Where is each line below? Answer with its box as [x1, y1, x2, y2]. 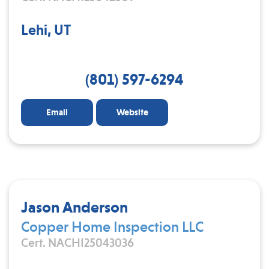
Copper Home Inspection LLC [21, 218, 204, 235]
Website [116, 106, 148, 118]
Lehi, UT [21, 21, 71, 38]
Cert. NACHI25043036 [21, 235, 134, 250]
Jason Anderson [21, 198, 128, 216]
